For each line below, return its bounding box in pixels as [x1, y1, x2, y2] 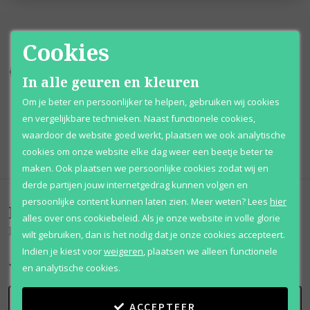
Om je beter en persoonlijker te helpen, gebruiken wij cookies [22, 95, 280, 108]
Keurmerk [68, 131, 102, 140]
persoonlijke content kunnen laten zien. [22, 195, 189, 208]
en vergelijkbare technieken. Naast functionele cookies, [22, 112, 255, 125]
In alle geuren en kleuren [22, 73, 199, 91]
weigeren [104, 245, 143, 257]
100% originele [37, 99, 90, 109]
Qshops [37, 131, 65, 140]
